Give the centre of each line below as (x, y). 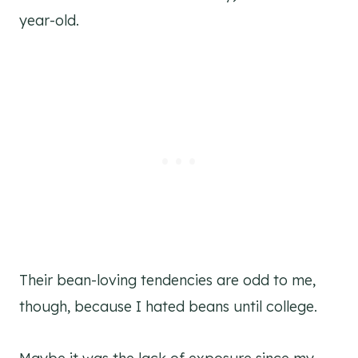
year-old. (51, 20)
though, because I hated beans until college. (168, 306)
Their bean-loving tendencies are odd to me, (167, 280)
